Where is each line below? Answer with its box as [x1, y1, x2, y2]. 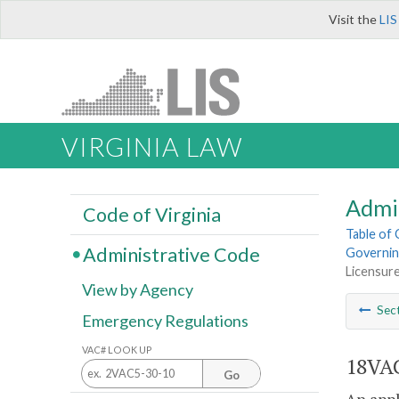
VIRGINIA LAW [61, 132, 242, 163]
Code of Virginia [82, 202, 221, 226]
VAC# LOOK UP [82, 343, 152, 355]
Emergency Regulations [82, 311, 248, 331]
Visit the [329, 12, 379, 27]
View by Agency [82, 280, 193, 300]
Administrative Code [82, 242, 260, 266]
